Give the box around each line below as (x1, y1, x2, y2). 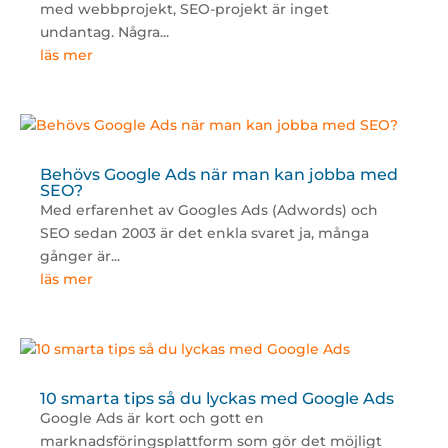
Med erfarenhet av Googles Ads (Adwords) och (39, 201, 378, 220)
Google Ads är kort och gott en (39, 409, 264, 428)
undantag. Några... (39, 23, 169, 42)
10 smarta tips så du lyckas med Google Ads (39, 389, 394, 409)
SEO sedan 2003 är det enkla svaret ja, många (39, 224, 369, 243)
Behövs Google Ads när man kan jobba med (39, 165, 398, 185)
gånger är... (39, 247, 120, 266)
